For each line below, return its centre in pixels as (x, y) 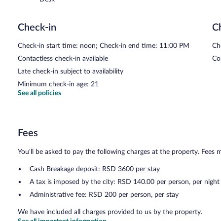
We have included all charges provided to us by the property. (110, 212)
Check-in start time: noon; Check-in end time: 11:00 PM (104, 46)
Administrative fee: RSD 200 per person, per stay (104, 195)
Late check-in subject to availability (71, 71)
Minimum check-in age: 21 (58, 84)
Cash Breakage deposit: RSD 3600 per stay (95, 169)
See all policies (39, 93)
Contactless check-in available (63, 58)
